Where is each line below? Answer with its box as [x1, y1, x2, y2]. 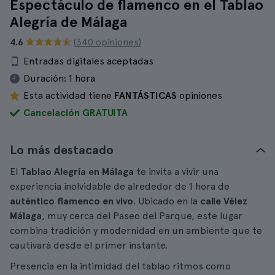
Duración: [23, 72, 66, 84]
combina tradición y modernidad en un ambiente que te [10, 225, 262, 236]
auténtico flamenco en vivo [10, 195, 133, 207]
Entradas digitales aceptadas [23, 55, 153, 67]
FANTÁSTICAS [114, 90, 177, 101]
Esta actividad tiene [23, 90, 114, 101]
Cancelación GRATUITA [23, 107, 128, 118]
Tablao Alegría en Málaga [20, 166, 134, 177]
